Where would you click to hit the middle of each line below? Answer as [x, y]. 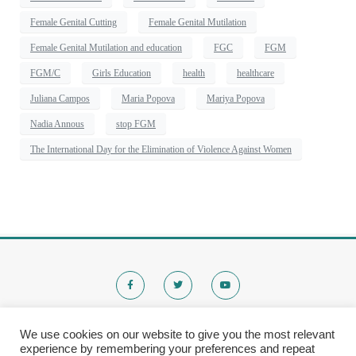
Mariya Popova [236, 98]
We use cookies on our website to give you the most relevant [177, 335]
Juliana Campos [60, 98]
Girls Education [122, 73]
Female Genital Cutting [74, 22]
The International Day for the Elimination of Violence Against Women [161, 149]
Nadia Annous [57, 124]
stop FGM [136, 124]
